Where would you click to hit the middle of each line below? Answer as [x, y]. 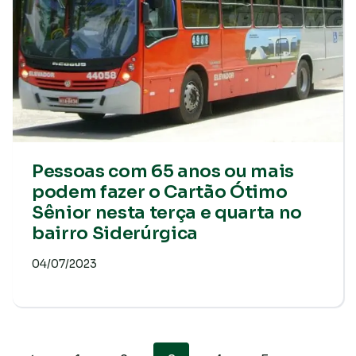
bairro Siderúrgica [115, 233]
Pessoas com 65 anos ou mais [163, 171]
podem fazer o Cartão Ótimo [160, 192]
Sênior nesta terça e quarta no [167, 213]
